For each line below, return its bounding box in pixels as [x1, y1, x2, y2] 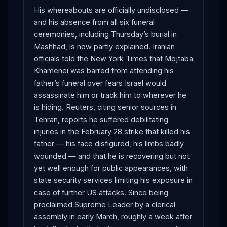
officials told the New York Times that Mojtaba [34, 54, 193, 63]
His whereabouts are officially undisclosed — [34, 5, 188, 14]
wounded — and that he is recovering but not [34, 151, 190, 160]
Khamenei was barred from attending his [34, 66, 174, 75]
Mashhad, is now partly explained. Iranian [34, 42, 175, 51]
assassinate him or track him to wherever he [34, 90, 186, 99]
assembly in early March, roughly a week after [34, 212, 192, 221]
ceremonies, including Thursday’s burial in [34, 29, 177, 39]
